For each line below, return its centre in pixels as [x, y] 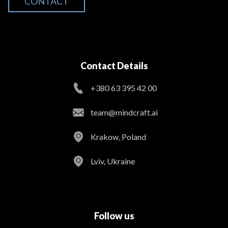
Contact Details [114, 66]
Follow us [114, 216]
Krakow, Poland [118, 137]
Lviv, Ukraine [113, 161]
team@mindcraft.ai [124, 112]
